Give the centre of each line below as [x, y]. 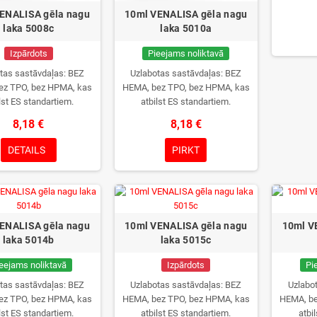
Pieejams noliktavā [186, 54]
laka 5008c [29, 29]
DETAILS [26, 150]
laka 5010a [186, 29]
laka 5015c [186, 240]
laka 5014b [28, 240]
